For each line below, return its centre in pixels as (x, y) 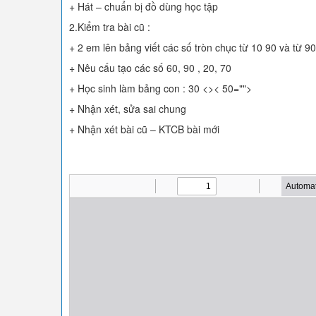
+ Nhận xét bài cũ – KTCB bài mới (144, 129)
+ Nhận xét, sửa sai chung (128, 109)
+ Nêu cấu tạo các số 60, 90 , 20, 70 (150, 68)
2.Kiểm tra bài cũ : (110, 27)
